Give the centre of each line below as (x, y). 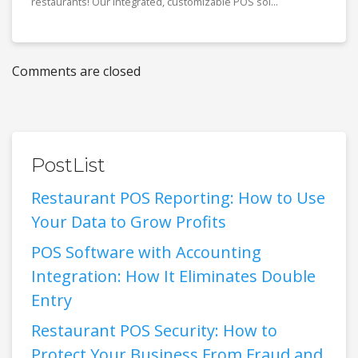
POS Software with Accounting (146, 252)
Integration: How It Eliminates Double (173, 276)
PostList (68, 165)
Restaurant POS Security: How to (154, 330)
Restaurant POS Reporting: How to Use (178, 197)
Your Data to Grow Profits (129, 221)
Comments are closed (76, 71)
